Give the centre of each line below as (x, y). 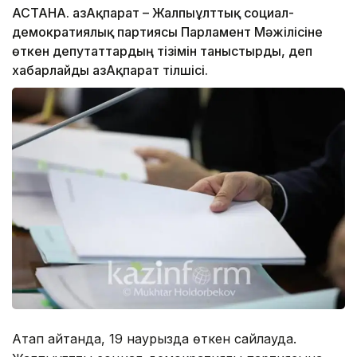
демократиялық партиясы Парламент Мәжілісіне (167, 32)
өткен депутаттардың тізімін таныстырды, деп (162, 51)
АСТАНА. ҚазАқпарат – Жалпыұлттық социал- (153, 13)
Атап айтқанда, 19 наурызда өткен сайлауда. (154, 339)
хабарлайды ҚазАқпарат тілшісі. (110, 71)
